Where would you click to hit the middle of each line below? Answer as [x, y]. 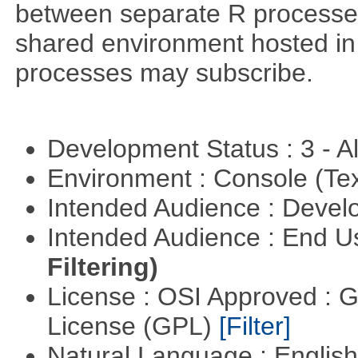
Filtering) [102, 267]
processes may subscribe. [164, 72]
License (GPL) [133, 326]
